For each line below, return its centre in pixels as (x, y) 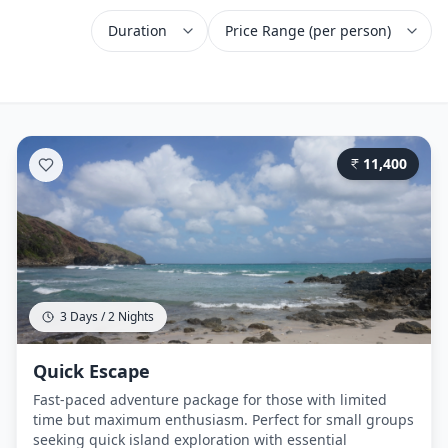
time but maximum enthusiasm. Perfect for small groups (223, 419)
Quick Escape (91, 371)
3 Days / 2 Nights (107, 316)
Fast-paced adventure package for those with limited (210, 399)
